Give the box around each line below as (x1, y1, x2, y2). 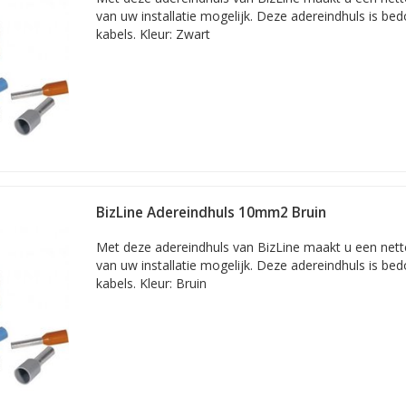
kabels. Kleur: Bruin (96, 275, 207, 292)
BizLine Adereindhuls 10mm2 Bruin (96, 203, 326, 222)
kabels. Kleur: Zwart (96, 25, 210, 43)
